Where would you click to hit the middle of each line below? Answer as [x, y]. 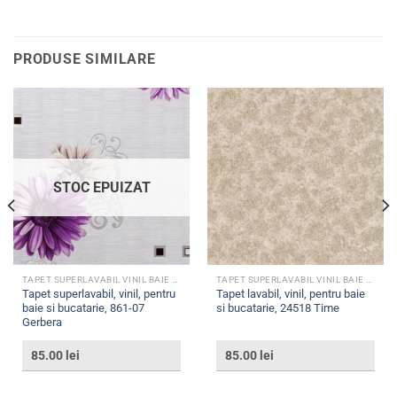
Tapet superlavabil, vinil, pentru [98, 294]
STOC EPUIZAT [101, 187]
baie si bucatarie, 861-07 [83, 308]
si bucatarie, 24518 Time [277, 308]
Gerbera [42, 323]
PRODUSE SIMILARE [85, 59]
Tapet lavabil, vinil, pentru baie [290, 294]
